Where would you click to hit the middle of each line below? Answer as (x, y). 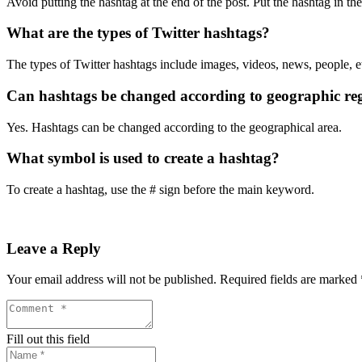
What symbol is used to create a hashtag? (143, 158)
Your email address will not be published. (112, 280)
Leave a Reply (54, 248)
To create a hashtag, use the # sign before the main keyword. (160, 189)
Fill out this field (48, 339)
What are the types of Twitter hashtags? (138, 33)
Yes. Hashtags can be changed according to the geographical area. (174, 127)
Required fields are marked (290, 280)
